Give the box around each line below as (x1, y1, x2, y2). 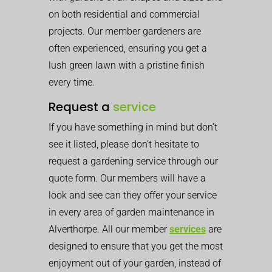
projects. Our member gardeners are (49, 25, 201, 37)
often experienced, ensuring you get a (49, 42, 207, 54)
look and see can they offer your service (49, 189, 217, 201)
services (169, 223, 206, 235)
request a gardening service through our (49, 155, 218, 167)
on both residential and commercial (49, 8, 200, 20)
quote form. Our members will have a (49, 172, 206, 184)
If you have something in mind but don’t (49, 121, 217, 133)
